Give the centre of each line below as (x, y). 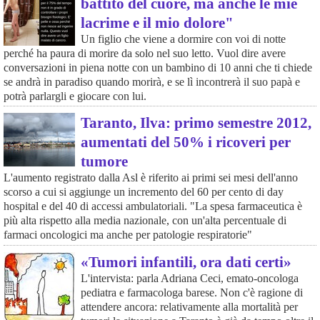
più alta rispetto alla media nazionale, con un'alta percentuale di (145, 221)
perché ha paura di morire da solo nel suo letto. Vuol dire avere (144, 53)
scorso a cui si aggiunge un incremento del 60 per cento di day (143, 192)
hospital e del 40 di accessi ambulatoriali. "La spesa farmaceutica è (152, 206)
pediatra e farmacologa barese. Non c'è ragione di (191, 293)
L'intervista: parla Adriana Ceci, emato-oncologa (189, 279)
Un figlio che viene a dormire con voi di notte (183, 39)
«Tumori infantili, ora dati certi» (186, 262)
